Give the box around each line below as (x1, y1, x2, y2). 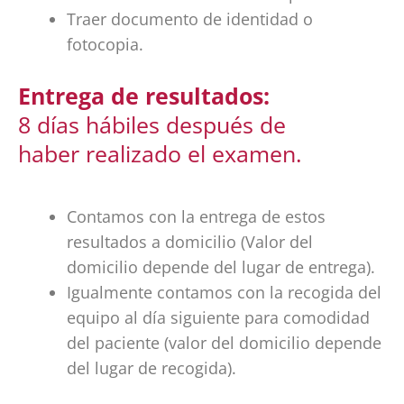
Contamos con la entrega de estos (67, 206, 326, 228)
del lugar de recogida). (67, 357, 236, 380)
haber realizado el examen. (18, 138, 302, 170)
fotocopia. (67, 33, 143, 56)
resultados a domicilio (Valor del (67, 231, 313, 253)
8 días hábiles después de (18, 109, 286, 141)
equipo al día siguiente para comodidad (67, 307, 370, 329)
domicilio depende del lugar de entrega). (67, 256, 375, 279)
